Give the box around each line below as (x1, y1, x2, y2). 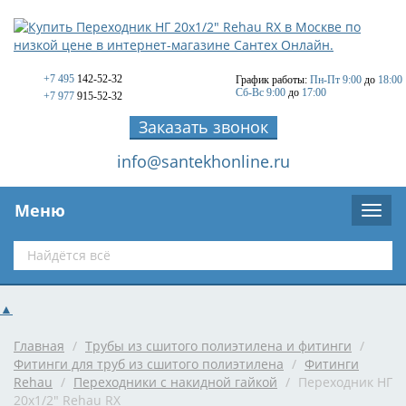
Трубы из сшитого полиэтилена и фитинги (85, 337, 352, 354)
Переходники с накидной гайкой (73, 373, 277, 391)
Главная (14, 337, 64, 354)
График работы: (236, 73, 307, 86)
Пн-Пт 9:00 (310, 73, 362, 86)
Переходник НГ (295, 373, 392, 391)
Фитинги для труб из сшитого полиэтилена (14, 355, 284, 372)
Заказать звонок (138, 116, 268, 138)
